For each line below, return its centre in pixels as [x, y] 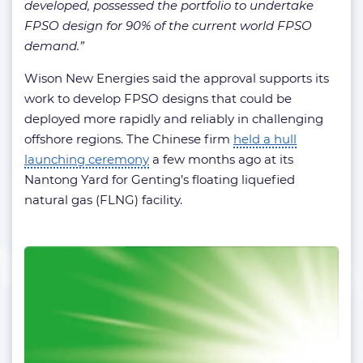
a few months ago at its [221, 159]
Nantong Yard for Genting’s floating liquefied [160, 179]
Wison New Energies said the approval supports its [177, 78]
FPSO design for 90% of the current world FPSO [168, 25]
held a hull [265, 139]
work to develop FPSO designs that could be [158, 98]
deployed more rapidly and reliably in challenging [174, 118]
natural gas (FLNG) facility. [103, 199]
